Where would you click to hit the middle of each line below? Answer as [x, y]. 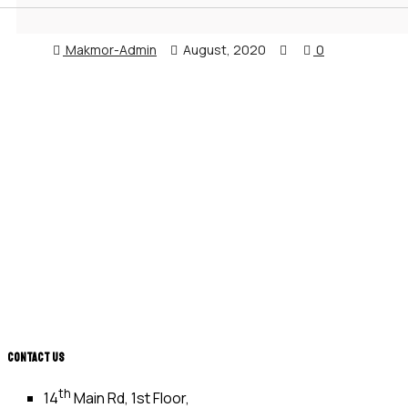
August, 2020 [223, 50]
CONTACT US [36, 357]
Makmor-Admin [110, 50]
